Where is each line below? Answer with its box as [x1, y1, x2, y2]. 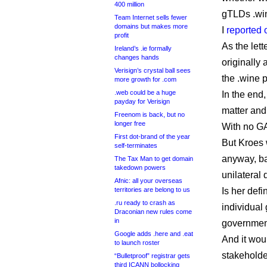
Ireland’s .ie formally [114, 45, 172, 52]
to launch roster [114, 239, 160, 246]
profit [114, 32, 129, 39]
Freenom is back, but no [114, 111, 185, 118]
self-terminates [114, 142, 157, 149]
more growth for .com [114, 76, 176, 83]
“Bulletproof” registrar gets [114, 252, 190, 259]
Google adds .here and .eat [114, 230, 193, 237]
